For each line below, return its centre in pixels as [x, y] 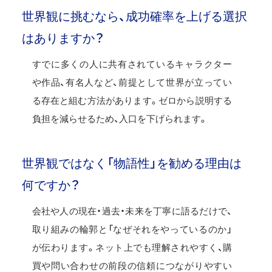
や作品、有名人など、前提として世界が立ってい [132, 82]
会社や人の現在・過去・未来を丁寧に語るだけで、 [132, 211]
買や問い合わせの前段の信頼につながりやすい [132, 265]
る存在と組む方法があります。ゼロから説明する [132, 100]
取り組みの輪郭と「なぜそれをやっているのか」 [132, 229]
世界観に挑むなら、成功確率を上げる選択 [134, 16]
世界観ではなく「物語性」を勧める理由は [132, 163]
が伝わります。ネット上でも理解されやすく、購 [132, 247]
